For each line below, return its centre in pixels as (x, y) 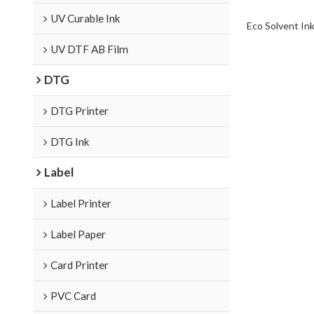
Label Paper (78, 234)
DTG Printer (79, 110)
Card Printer (79, 265)
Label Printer (81, 203)
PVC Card (73, 295)
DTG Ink (70, 141)
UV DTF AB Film (89, 49)
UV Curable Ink (85, 18)
